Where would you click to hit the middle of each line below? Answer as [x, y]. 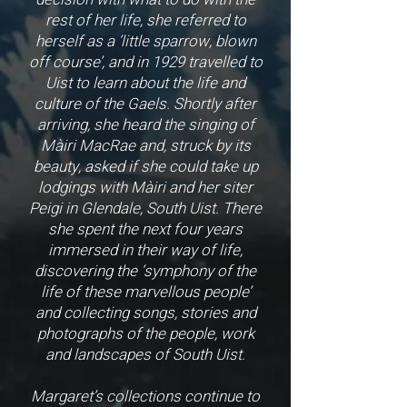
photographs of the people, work [145, 334]
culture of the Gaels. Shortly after [145, 104]
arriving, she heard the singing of [145, 125]
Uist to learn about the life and [145, 83]
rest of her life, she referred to [145, 20]
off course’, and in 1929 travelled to [145, 62]
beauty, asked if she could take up [145, 167]
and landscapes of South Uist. [145, 355]
